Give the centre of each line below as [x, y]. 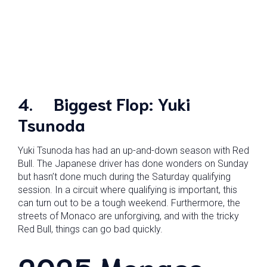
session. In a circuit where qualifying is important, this [128, 190]
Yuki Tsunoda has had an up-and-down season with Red [133, 150]
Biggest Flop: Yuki [122, 103]
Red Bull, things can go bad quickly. [90, 229]
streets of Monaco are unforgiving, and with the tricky [128, 216]
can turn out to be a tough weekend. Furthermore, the [129, 203]
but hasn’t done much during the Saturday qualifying [124, 177]
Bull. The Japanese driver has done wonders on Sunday [133, 164]
